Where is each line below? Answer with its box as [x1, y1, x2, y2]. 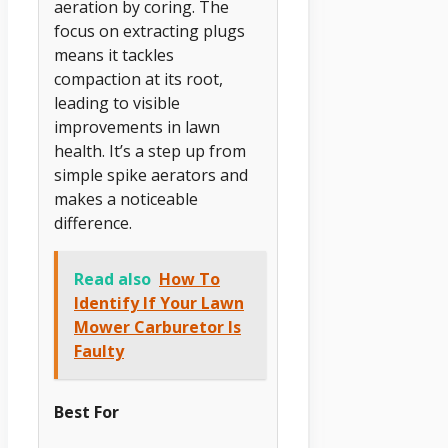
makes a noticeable [54, 187, 198, 210]
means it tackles [54, 43, 174, 66]
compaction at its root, [54, 67, 223, 90]
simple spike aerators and [54, 163, 248, 186]
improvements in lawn [54, 115, 220, 138]
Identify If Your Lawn [74, 291, 244, 314]
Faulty [74, 339, 124, 362]
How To [159, 267, 220, 290]
